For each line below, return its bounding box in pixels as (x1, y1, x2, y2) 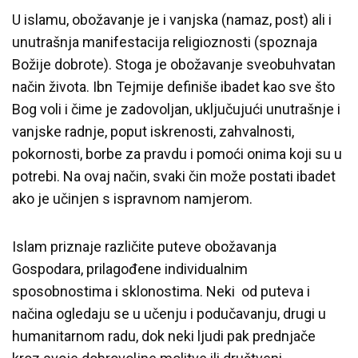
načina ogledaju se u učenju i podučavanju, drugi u (12, 304, 326, 322)
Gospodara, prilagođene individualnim (12, 260, 248, 277)
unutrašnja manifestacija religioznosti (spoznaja (12, 33, 317, 50)
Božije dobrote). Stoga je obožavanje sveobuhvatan (12, 55, 336, 73)
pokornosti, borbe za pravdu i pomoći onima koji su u (12, 145, 342, 162)
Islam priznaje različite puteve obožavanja (12, 237, 276, 255)
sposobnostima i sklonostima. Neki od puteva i (12, 282, 310, 300)
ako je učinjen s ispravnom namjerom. (12, 189, 253, 207)
